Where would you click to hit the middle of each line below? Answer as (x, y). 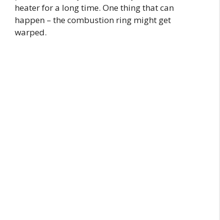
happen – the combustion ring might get (93, 20)
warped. (31, 32)
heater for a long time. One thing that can (94, 7)
